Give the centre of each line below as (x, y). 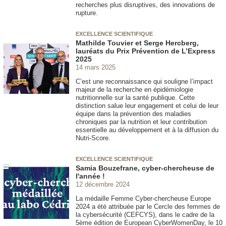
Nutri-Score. (93, 138)
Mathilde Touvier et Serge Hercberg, (137, 43)
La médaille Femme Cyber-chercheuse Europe (143, 199)
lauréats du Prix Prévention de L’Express (146, 51)
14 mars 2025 (96, 67)
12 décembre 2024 (103, 185)
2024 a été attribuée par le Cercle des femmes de (148, 207)
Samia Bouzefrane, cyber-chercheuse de (145, 168)
